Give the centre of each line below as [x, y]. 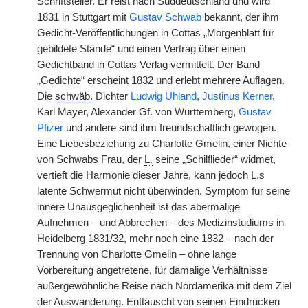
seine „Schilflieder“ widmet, [214, 159]
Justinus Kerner [237, 96]
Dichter [112, 96]
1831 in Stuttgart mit [83, 17]
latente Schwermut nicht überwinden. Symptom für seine [164, 191]
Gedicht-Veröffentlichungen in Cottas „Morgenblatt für [156, 33]
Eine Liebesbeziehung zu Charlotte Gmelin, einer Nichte [162, 144]
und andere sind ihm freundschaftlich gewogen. [170, 128]
